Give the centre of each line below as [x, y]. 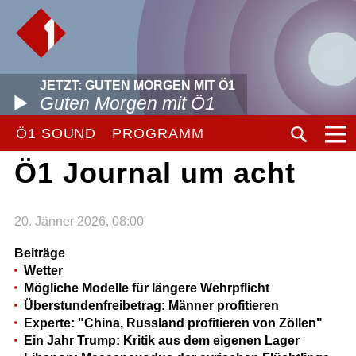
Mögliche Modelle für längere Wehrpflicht [146, 288]
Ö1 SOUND [56, 133]
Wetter [43, 270]
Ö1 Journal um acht [155, 173]
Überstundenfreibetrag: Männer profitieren [151, 305]
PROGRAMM [158, 133]
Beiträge [39, 253]
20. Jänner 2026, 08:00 [79, 221]
